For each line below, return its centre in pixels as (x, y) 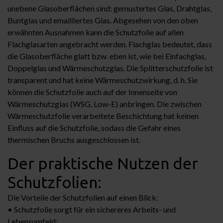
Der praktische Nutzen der (103, 163)
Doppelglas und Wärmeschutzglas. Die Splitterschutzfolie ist (110, 68)
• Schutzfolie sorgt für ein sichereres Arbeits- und (92, 209)
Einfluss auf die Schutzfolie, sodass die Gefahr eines (94, 127)
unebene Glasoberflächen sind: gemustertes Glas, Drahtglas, (110, 8)
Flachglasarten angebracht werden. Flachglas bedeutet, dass (110, 44)
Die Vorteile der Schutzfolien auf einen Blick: (83, 197)
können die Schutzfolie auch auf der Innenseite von (92, 92)
